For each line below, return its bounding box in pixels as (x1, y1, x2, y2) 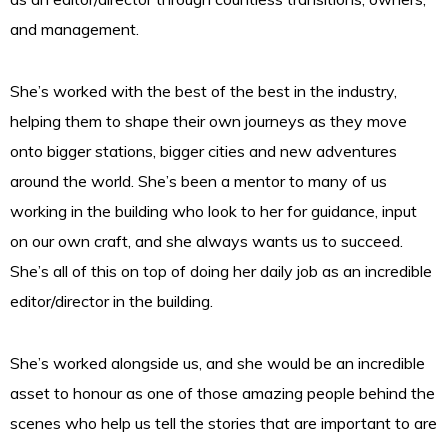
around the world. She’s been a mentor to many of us (10, 171, 387, 192)
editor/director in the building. (10, 291, 213, 312)
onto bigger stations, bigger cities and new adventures (10, 141, 397, 162)
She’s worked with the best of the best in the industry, (10, 81, 397, 102)
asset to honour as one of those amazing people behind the (10, 383, 435, 404)
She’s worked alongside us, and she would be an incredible (10, 353, 425, 374)
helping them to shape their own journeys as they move (10, 111, 407, 132)
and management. (10, 19, 139, 40)
